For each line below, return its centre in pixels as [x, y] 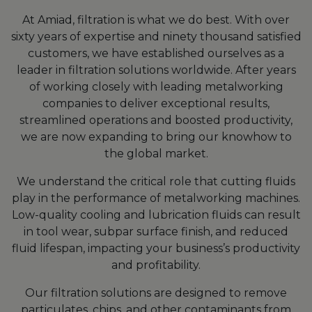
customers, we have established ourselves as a [156, 53]
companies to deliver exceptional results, [156, 103]
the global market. [156, 153]
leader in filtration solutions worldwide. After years [156, 70]
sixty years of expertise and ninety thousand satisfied [156, 36]
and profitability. [156, 265]
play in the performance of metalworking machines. [156, 198]
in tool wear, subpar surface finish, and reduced [156, 231]
